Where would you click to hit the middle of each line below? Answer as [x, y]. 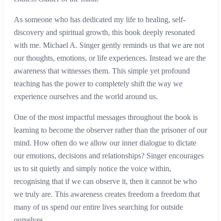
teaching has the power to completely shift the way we [98, 84]
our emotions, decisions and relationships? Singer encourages [109, 156]
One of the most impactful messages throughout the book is [106, 117]
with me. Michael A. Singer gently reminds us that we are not [109, 45]
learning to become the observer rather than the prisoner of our [110, 130]
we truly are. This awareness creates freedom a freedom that [107, 194]
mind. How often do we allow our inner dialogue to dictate [105, 143]
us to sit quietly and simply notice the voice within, [92, 169]
